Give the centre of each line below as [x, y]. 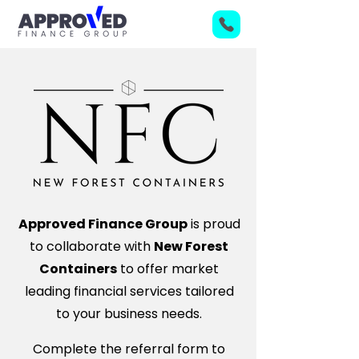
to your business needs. [129, 314]
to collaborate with [92, 246]
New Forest [191, 246]
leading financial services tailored [129, 291]
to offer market [168, 269]
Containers [78, 269]
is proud [214, 224]
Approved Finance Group [103, 224]
